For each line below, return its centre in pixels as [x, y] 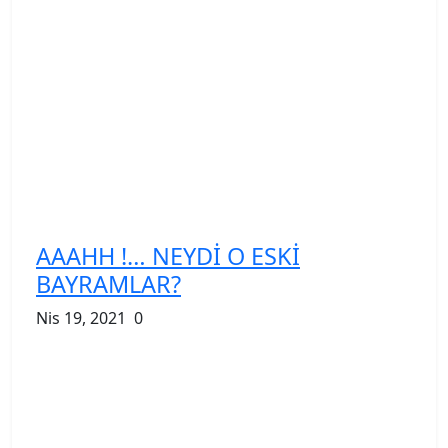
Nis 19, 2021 [81, 317]
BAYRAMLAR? [108, 283]
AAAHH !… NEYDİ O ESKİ [168, 255]
